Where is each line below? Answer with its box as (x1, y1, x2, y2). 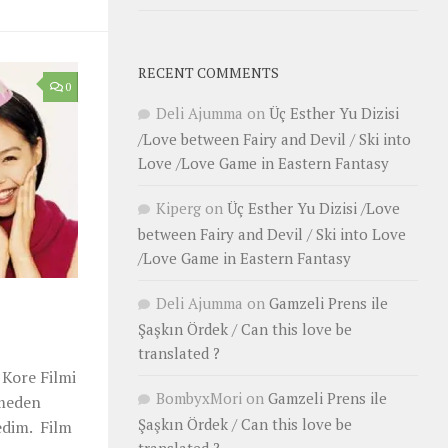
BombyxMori (156, 388, 242, 408)
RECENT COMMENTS (138, 63, 279, 82)
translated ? (138, 343, 220, 363)
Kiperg (156, 198, 201, 218)
